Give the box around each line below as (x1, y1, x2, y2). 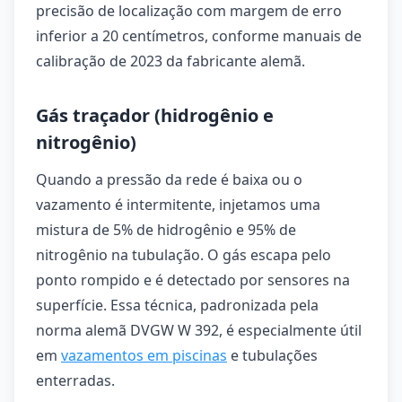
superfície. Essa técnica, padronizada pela (36, 295, 319, 315)
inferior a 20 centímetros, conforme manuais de (36, 26, 362, 46)
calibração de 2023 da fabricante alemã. (36, 51, 305, 71)
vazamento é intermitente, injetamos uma (36, 195, 320, 214)
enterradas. (36, 371, 115, 390)
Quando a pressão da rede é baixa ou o (36, 170, 302, 189)
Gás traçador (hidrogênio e (36, 103, 274, 127)
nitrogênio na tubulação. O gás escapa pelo (36, 245, 331, 265)
